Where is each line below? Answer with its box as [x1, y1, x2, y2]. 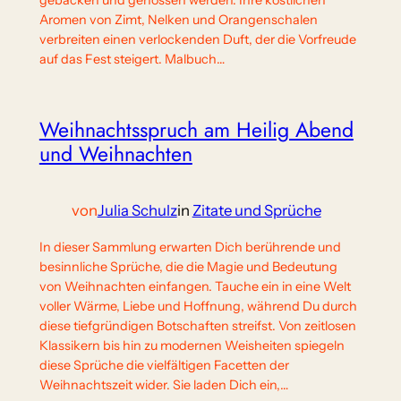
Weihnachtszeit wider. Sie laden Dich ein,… [38, 377, 288, 394]
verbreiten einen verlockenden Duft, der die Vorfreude [38, 31, 356, 48]
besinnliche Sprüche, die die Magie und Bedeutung [38, 259, 337, 276]
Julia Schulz [97, 201, 177, 220]
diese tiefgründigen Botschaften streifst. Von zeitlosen [38, 318, 356, 335]
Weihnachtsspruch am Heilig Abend [38, 115, 354, 146]
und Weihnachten [38, 139, 192, 170]
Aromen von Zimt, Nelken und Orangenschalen [38, 12, 318, 29]
